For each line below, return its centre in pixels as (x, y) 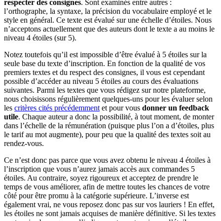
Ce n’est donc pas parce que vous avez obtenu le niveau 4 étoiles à (107, 160)
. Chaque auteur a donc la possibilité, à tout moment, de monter (116, 116)
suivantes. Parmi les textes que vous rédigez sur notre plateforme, (105, 90)
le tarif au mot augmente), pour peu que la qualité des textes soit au (107, 134)
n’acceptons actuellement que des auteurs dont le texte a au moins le (109, 29)
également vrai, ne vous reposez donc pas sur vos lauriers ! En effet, (109, 204)
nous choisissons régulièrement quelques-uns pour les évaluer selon (108, 99)
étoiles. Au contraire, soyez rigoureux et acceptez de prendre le (101, 178)
